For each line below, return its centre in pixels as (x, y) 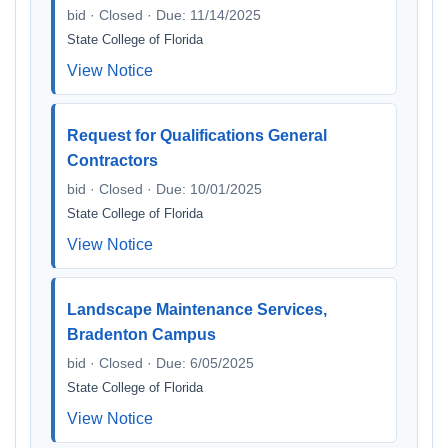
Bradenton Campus (141, 334)
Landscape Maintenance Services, (197, 309)
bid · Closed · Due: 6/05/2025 (160, 363)
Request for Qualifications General (197, 135)
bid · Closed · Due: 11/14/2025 (164, 15)
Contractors (112, 160)
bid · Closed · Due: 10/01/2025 (164, 189)
